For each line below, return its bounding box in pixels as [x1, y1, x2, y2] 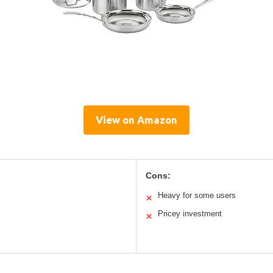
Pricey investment [158, 209, 222, 219]
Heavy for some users [158, 191, 236, 200]
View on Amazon [96, 114, 177, 126]
